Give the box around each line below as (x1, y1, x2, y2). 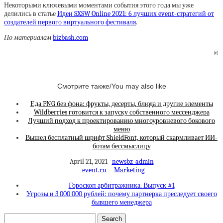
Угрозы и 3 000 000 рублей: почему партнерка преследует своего (26, 189, 217, 198)
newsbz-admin (111, 157, 154, 166)
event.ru (82, 165, 107, 174)
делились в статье (4, 9, 57, 18)
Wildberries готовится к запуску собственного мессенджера (33, 108, 210, 116)
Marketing (113, 165, 144, 174)
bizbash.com (53, 33, 88, 42)
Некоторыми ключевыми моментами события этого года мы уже (4, 1, 194, 10)
